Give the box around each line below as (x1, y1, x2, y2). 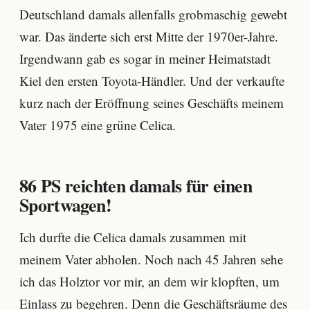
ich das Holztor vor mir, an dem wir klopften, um (19, 273, 280, 291)
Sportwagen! (19, 192, 111, 219)
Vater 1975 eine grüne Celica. (19, 116, 176, 134)
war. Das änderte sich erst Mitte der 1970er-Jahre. (19, 28, 278, 46)
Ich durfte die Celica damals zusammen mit (19, 228, 246, 246)
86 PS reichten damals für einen (19, 172, 252, 199)
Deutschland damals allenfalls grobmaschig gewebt (19, 6, 287, 24)
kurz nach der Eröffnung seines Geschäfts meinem (19, 94, 284, 112)
